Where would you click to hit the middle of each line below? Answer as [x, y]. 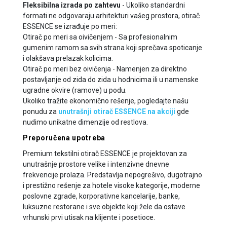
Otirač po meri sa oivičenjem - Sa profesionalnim [100, 37]
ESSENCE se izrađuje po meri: [70, 26]
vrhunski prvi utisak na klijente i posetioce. [89, 217]
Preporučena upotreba [64, 138]
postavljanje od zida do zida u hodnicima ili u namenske [111, 79]
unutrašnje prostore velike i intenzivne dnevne [96, 164]
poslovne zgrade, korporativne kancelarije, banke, [101, 196]
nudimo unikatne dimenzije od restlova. [85, 122]
